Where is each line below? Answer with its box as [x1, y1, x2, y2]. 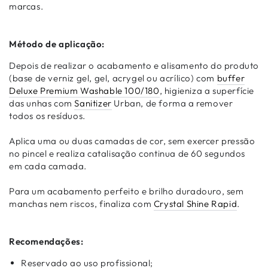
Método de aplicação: [9, 38, 105, 50]
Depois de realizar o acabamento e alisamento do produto [9, 60, 260, 71]
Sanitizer [74, 98, 112, 109]
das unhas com [9, 98, 75, 109]
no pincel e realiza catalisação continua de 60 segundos [9, 148, 246, 159]
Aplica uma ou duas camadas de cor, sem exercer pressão [9, 135, 255, 147]
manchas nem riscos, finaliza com [9, 198, 154, 209]
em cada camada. [9, 160, 87, 172]
